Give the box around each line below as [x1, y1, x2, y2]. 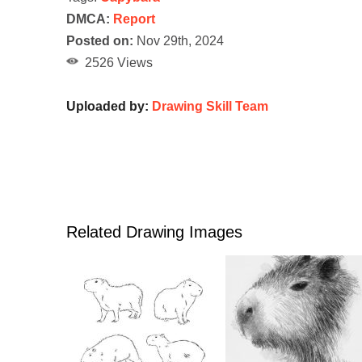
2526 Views [78, 56, 153, 70]
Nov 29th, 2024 [133, 34, 224, 48]
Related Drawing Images [66, 223, 242, 242]
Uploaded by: [66, 99, 152, 114]
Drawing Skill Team [152, 99, 268, 114]
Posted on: [66, 34, 133, 48]
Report [113, 12, 155, 27]
